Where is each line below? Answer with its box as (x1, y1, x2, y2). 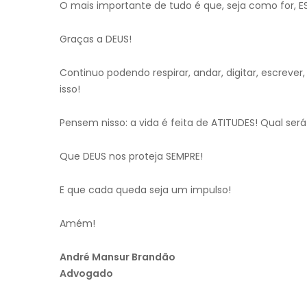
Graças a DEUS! (60, 32, 132, 46)
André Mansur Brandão (60, 250, 175, 264)
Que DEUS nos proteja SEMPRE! (60, 149, 203, 163)
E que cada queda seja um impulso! (60, 183, 231, 197)
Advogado (60, 267, 113, 280)
